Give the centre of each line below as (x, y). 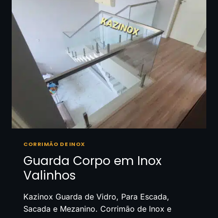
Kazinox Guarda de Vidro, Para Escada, (96, 196)
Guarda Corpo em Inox (92, 161)
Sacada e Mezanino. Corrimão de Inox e (97, 209)
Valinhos (50, 175)
